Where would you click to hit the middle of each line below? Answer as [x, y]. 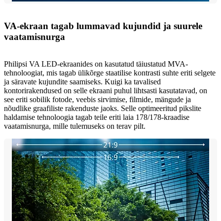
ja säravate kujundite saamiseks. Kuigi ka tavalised [82, 81]
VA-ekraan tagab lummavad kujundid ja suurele [103, 26]
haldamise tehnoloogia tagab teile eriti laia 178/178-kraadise [97, 117]
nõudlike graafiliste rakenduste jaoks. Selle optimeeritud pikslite [103, 108]
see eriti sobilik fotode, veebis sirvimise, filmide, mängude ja [97, 99]
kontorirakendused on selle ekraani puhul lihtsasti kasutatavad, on [106, 90]
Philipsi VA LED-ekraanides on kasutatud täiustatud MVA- [96, 64]
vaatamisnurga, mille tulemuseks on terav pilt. [75, 126]
